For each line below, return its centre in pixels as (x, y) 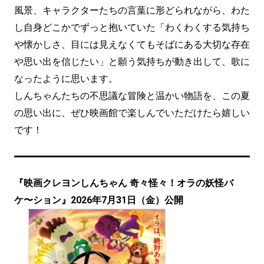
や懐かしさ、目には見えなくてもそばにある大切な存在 (132, 45)
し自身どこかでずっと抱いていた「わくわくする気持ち (132, 28)
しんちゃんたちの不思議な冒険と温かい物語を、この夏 (132, 96)
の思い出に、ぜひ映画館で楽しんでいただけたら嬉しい (132, 113)
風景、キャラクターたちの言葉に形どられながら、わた (132, 11)
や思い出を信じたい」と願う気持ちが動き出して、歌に (132, 62)
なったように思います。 (66, 79)
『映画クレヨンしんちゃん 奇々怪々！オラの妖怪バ (124, 183)
